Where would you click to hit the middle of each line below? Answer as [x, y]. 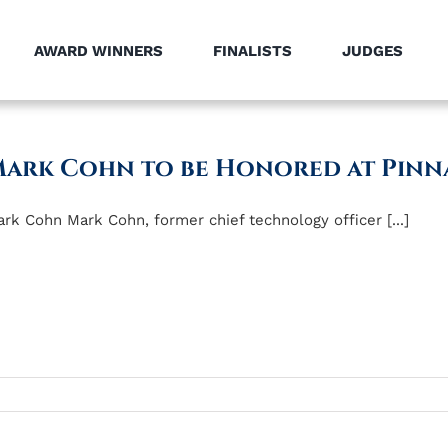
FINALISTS [252, 51]
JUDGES [372, 51]
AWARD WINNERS [98, 51]
